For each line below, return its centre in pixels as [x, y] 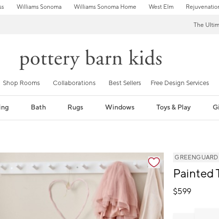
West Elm [161, 7]
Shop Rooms [22, 83]
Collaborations [74, 83]
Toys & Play [174, 107]
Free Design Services [180, 83]
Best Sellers [125, 83]
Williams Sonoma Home [105, 7]
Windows [120, 107]
